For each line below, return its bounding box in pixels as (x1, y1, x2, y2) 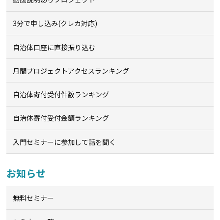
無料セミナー (13, 192, 55, 203)
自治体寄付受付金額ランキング (13, 113, 110, 123)
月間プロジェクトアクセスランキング (13, 65, 130, 76)
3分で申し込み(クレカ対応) (13, 18, 98, 28)
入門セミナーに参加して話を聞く (13, 137, 116, 147)
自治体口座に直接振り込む (13, 42, 96, 52)
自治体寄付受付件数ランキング (13, 89, 110, 100)
